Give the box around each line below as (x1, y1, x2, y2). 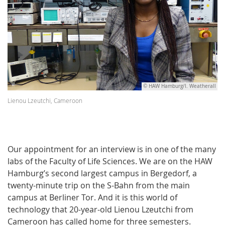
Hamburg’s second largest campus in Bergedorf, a (8, 167, 197, 179)
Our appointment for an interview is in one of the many (8, 143, 216, 155)
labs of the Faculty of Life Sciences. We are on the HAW (8, 155, 212, 167)
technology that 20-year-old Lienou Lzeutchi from (8, 203, 193, 215)
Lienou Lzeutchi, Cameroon (8, 96, 82, 104)
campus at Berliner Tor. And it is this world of (8, 191, 177, 203)
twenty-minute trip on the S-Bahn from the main (8, 179, 190, 191)
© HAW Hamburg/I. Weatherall (143, 82, 216, 89)
